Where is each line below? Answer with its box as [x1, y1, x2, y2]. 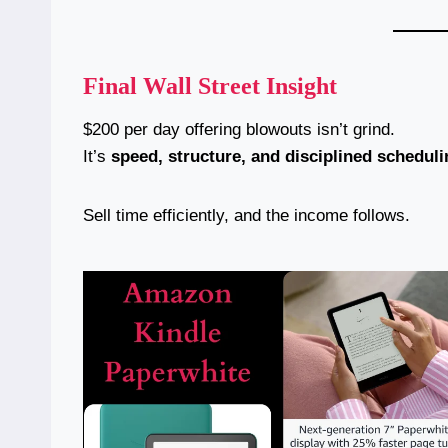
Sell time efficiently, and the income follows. [83, 206, 410, 226]
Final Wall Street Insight [83, 73, 337, 100]
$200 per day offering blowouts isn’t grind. [83, 120, 395, 140]
